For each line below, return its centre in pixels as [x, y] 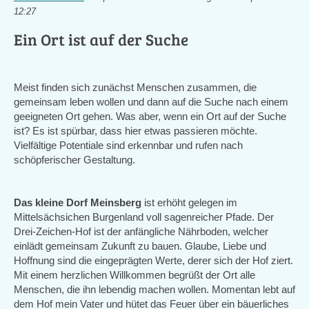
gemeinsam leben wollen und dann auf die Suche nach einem [151, 102]
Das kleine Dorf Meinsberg [79, 203]
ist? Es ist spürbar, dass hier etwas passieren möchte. [136, 131]
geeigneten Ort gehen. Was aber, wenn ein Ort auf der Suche [150, 117]
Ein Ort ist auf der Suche [101, 39]
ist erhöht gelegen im [191, 203]
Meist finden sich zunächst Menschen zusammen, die [135, 88]
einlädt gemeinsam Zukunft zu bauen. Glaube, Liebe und [140, 246]
